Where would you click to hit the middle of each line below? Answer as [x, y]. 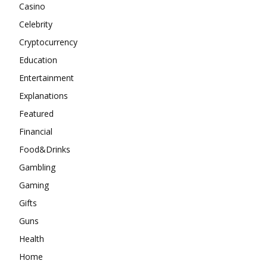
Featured [36, 114]
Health [32, 239]
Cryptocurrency [48, 42]
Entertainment [46, 78]
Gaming [34, 185]
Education [38, 60]
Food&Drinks [45, 150]
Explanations [44, 96]
